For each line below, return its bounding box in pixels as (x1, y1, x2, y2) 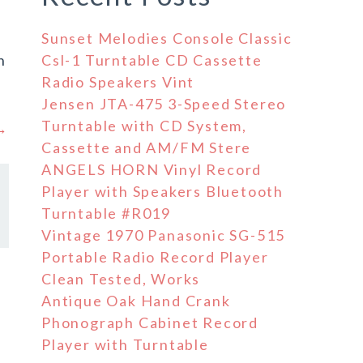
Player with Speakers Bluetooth (41, 182, 284, 200)
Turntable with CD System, (41, 117, 248, 135)
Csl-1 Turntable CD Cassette (41, 51, 263, 69)
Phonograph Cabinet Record (41, 314, 259, 331)
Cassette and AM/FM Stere (41, 139, 252, 156)
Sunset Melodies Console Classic (41, 29, 293, 47)
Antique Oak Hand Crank (41, 292, 231, 310)
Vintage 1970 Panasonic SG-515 (41, 226, 286, 244)
